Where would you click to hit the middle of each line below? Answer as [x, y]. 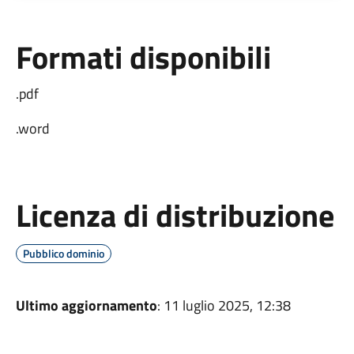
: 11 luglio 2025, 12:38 [224, 305]
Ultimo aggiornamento [86, 305]
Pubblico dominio [63, 253]
